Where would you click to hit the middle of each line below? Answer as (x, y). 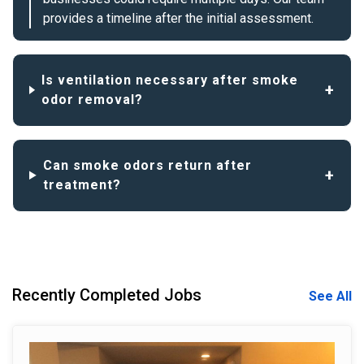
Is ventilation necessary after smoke (169, 80)
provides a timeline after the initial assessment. (178, 18)
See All (330, 296)
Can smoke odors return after (147, 165)
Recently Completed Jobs (107, 295)
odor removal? (92, 99)
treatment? (82, 184)
